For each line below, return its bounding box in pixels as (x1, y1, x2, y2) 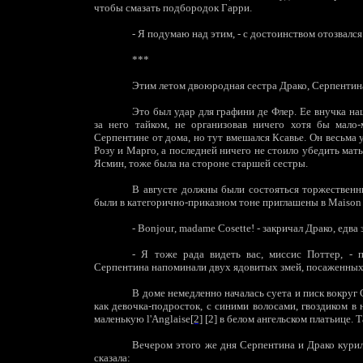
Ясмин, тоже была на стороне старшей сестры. (94, 157, 308, 169)
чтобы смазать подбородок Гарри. (94, 2, 252, 14)
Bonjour (138, 222, 175, 234)
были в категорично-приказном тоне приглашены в (94, 196, 328, 208)
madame (179, 222, 216, 234)
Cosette (218, 222, 252, 234)
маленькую (94, 313, 147, 325)
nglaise (159, 313, 190, 325)
